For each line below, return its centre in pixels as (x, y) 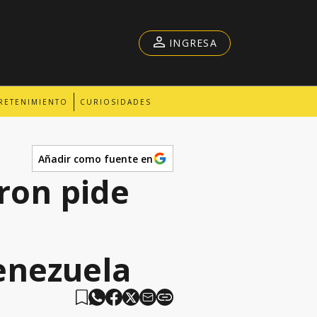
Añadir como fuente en (96, 158)
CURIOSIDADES (116, 102)
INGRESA (193, 42)
